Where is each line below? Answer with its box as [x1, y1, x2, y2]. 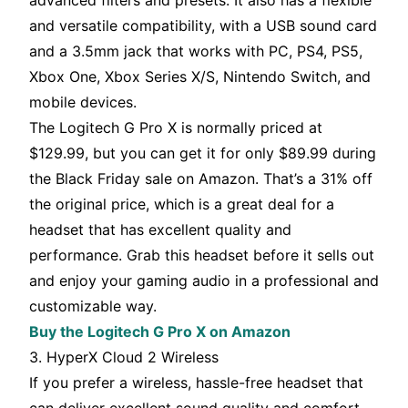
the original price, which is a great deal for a [29, 195, 334, 214]
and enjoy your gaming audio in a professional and [29, 271, 379, 291]
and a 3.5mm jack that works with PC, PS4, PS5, [29, 42, 362, 61]
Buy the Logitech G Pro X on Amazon [29, 322, 291, 342]
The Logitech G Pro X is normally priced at [29, 118, 322, 138]
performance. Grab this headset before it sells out [29, 246, 374, 265]
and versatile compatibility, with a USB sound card [29, 16, 377, 36]
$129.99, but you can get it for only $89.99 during [29, 144, 376, 163]
